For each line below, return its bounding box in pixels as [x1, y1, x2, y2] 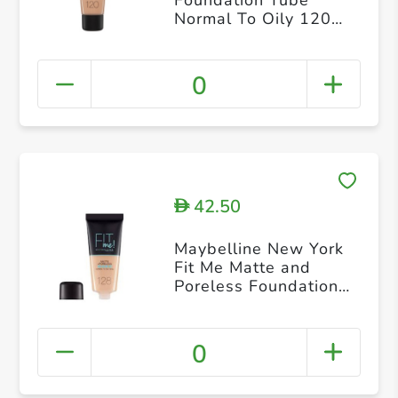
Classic [173, 26, 231, 48]
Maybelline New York [173, 238, 344, 260]
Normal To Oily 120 [173, 7, 331, 29]
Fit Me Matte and [173, 257, 311, 279]
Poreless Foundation [173, 275, 338, 298]
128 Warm [173, 294, 259, 316]
